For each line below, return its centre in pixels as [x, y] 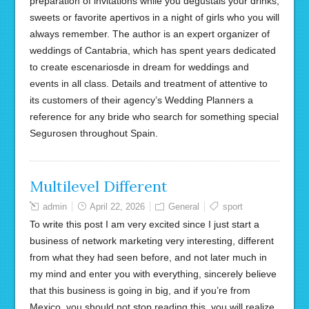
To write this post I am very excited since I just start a [144, 224]
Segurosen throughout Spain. [93, 133]
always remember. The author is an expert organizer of [149, 34]
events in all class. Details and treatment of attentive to [148, 83]
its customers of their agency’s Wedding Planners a [141, 100]
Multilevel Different [98, 186]
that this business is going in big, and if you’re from [140, 290]
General [183, 207]
